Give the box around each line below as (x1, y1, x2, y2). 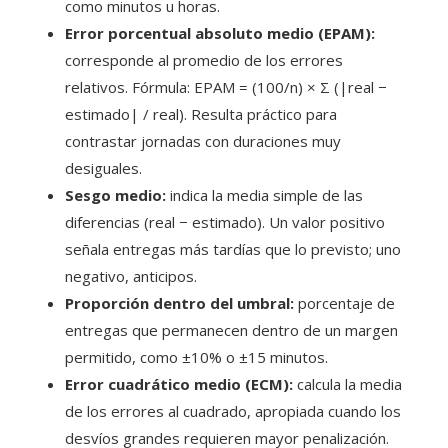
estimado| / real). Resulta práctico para (65, 104, 337, 125)
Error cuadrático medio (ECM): (65, 374, 293, 395)
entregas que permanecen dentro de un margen (65, 320, 398, 341)
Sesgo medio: (65, 185, 166, 206)
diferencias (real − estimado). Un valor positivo (65, 212, 385, 233)
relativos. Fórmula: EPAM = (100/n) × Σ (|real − (65, 77, 387, 98)
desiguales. (65, 158, 142, 179)
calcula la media (293, 374, 402, 395)
